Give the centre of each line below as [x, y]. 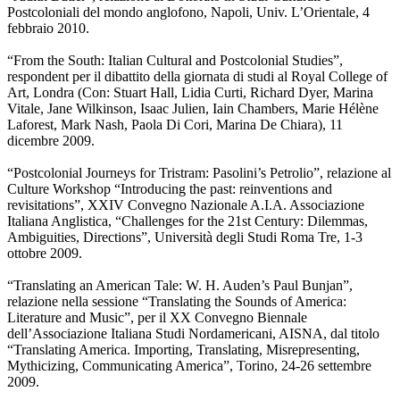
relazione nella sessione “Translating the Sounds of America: [177, 302]
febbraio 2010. [48, 29]
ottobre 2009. [45, 254]
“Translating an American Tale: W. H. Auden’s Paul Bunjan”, [180, 286]
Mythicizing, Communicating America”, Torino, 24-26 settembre [189, 366]
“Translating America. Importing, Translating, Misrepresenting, [183, 350]
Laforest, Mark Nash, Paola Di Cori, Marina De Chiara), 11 [175, 125]
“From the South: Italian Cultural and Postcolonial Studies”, [175, 61]
